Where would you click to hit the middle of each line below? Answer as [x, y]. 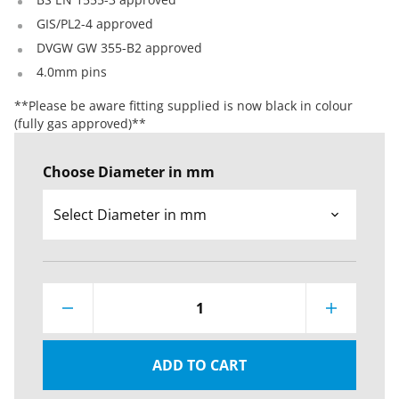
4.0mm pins [71, 72]
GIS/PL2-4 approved [94, 24]
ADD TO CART [199, 365]
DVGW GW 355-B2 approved [119, 48]
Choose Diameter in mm [129, 171]
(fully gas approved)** [80, 123]
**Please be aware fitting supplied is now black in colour [183, 105]
